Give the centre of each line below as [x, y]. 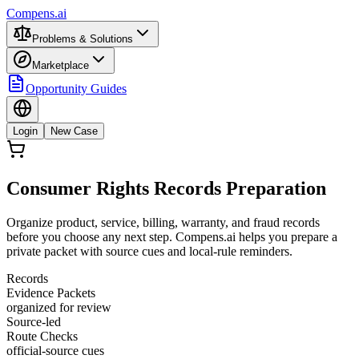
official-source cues [55, 350]
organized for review [59, 307]
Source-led [34, 321]
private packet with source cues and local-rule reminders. [149, 251]
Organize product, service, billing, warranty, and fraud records [163, 222]
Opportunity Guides [76, 89]
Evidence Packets [51, 292]
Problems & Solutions [83, 39]
